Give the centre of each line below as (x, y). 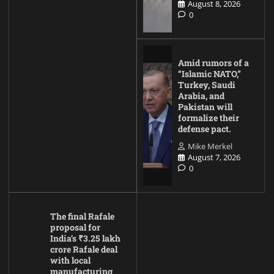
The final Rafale (82, 216)
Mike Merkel (210, 146)
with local (70, 260)
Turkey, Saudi (207, 84)
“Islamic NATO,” (209, 73)
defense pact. (205, 128)
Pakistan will (205, 106)
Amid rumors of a (213, 62)
